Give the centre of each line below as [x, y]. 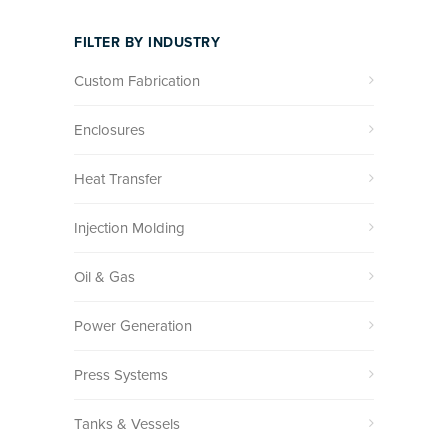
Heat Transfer [118, 179]
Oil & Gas [104, 277]
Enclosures [109, 130]
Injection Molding [129, 228]
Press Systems [121, 375]
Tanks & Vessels [127, 424]
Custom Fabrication [137, 81]
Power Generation [133, 326]
